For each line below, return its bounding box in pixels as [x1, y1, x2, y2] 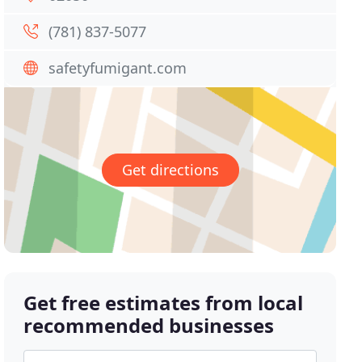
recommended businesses [23, 312, 275, 339]
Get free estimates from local [23, 289, 304, 317]
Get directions [121, 160, 219, 180]
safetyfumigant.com [48, 58, 187, 78]
